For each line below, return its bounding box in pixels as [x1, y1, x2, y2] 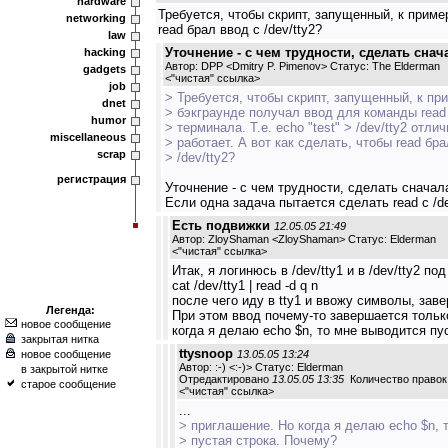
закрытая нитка [21, 333, 99, 345]
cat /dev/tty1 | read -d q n [172, 278, 318, 293]
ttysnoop [179, 346, 233, 361]
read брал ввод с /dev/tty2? [158, 22, 322, 37]
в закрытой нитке [21, 363, 108, 375]
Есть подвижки [172, 218, 270, 233]
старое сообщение [21, 378, 116, 390]
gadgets [83, 63, 126, 75]
